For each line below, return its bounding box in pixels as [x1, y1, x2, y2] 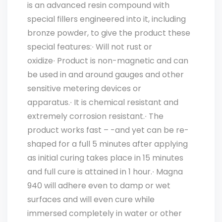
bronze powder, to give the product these [27, 27, 190, 39]
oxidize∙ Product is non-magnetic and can [27, 55, 188, 66]
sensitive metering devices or [27, 83, 141, 94]
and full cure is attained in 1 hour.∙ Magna [27, 166, 183, 177]
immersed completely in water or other [27, 208, 182, 219]
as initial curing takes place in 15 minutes [27, 152, 183, 164]
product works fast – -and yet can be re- [27, 124, 189, 136]
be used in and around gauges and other [27, 69, 184, 80]
